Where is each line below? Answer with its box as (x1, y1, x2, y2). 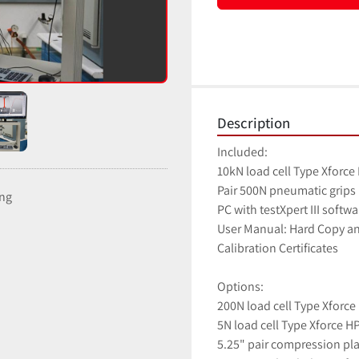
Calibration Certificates (217, 240, 338, 257)
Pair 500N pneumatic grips (217, 182, 356, 200)
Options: (217, 278, 264, 296)
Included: (217, 143, 268, 161)
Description (217, 113, 290, 133)
